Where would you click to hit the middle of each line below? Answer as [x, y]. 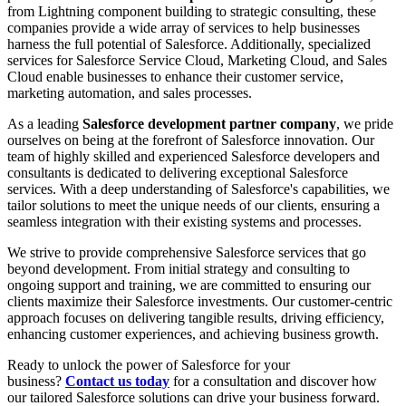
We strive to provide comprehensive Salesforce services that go [187, 253]
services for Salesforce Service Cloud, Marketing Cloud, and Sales [197, 61]
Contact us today [117, 382]
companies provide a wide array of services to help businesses [184, 28]
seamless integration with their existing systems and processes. [184, 222]
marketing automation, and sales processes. [130, 93]
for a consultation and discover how [273, 382]
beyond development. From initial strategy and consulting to [179, 269]
